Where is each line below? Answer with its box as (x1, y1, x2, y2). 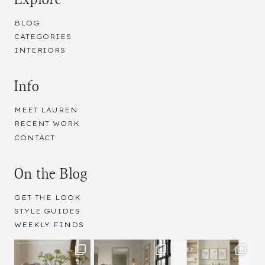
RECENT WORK (14, 119, 80, 128)
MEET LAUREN (14, 106, 78, 115)
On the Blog (14, 167, 88, 182)
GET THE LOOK (14, 193, 81, 202)
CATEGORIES (14, 32, 72, 41)
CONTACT (14, 133, 56, 142)
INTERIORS (14, 46, 66, 55)
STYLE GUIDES (14, 206, 80, 215)
